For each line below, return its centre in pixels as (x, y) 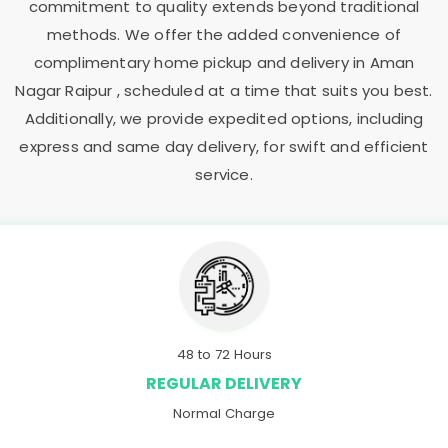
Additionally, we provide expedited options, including (224, 118)
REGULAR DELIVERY (224, 383)
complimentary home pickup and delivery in (201, 62)
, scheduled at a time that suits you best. (274, 90)
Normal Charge (224, 413)
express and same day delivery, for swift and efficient (224, 146)
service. (224, 174)
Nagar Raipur (66, 90)
